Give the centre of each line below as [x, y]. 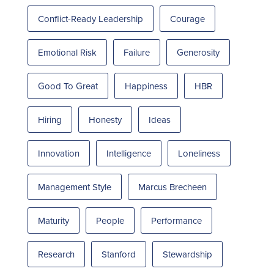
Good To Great [68, 86]
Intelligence [128, 153]
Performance [176, 220]
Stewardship [187, 254]
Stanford [118, 254]
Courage [187, 19]
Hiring [50, 120]
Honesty [105, 120]
